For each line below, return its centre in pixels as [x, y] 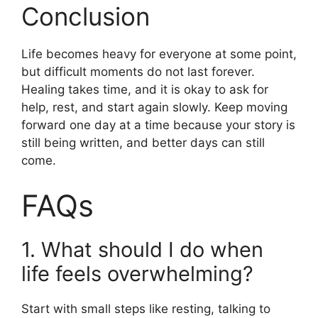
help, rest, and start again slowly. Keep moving [154, 108]
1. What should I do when [142, 249]
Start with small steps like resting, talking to [146, 308]
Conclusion [86, 17]
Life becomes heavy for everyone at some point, [159, 54]
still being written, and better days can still [143, 143]
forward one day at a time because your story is [158, 125]
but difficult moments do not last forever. [138, 72]
